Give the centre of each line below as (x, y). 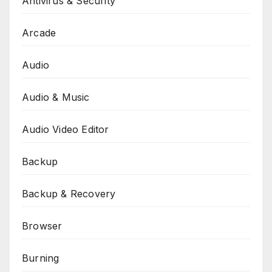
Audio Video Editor (66, 129)
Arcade (39, 32)
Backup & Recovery (69, 193)
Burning (41, 258)
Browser (42, 226)
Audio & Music (56, 97)
